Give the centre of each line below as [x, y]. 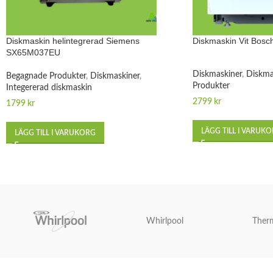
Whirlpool [165, 221]
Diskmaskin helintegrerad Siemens [73, 41]
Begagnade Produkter [46, 76]
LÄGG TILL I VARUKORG [55, 133]
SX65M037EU [33, 52]
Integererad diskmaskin [49, 87]
